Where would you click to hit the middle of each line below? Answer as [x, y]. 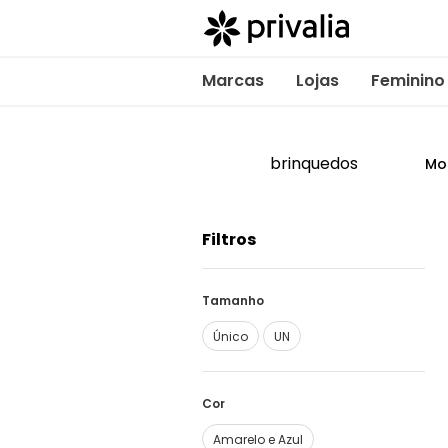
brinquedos [313, 163]
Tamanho [233, 300]
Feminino [408, 80]
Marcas [233, 80]
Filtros [229, 239]
